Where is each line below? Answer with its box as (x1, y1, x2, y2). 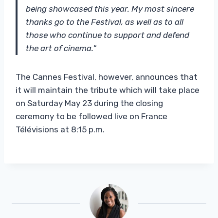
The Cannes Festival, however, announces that (16, 72, 198, 82)
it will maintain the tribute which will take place (16, 85, 200, 95)
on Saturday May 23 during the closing (16, 98, 163, 108)
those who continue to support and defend (26, 30, 189, 40)
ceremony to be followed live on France (16, 111, 167, 121)
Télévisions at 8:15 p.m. (16, 124, 105, 134)
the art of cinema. (26, 43, 93, 53)
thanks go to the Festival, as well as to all (26, 17, 183, 27)
